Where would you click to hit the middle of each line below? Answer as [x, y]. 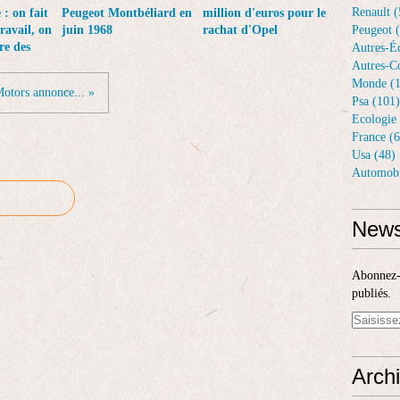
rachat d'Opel [240, 30]
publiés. [371, 293]
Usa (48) [374, 155]
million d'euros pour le [264, 13]
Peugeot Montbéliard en [127, 13]
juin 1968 [87, 30]
